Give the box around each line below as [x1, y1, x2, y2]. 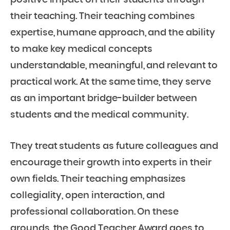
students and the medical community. [10, 110, 189, 120]
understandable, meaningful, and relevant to [10, 61, 218, 71]
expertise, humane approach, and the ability [10, 28, 215, 38]
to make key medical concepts [10, 45, 152, 54]
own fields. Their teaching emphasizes [10, 175, 186, 184]
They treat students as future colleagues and [10, 142, 218, 151]
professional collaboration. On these [10, 207, 179, 217]
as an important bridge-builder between [10, 94, 197, 104]
